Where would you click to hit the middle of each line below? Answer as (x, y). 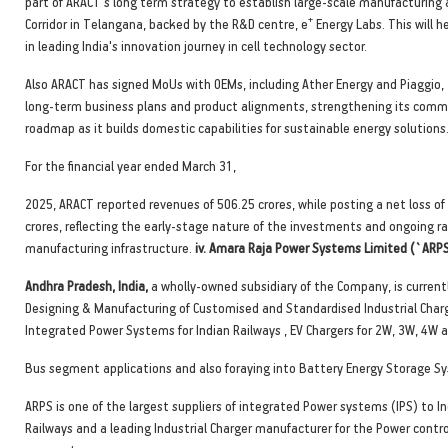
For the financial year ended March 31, (130, 165)
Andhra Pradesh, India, (86, 285)
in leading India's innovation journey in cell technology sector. (196, 45)
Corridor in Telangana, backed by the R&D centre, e (166, 23)
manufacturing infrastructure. (110, 247)
